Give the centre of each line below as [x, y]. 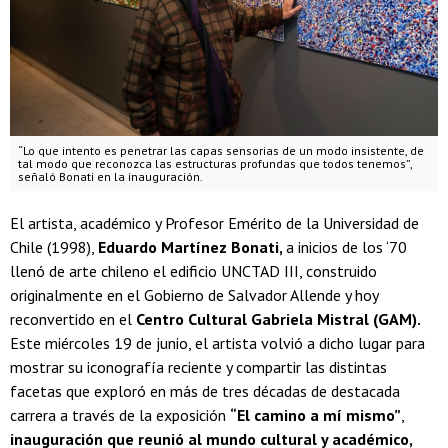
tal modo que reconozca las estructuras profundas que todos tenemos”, [215, 163]
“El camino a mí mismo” [315, 414]
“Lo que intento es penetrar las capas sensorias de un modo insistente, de [221, 150]
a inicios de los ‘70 [346, 246]
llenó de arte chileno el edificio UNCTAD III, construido [193, 270]
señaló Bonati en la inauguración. [110, 176]
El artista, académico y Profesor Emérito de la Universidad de [214, 222]
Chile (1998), [54, 246]
